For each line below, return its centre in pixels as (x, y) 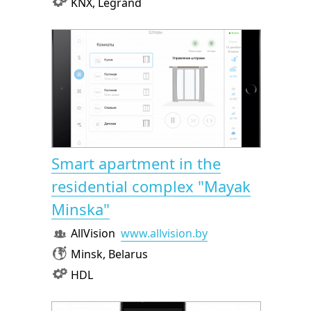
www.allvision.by (164, 233)
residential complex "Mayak (151, 186)
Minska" (81, 209)
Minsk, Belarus (109, 254)
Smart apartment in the (136, 163)
